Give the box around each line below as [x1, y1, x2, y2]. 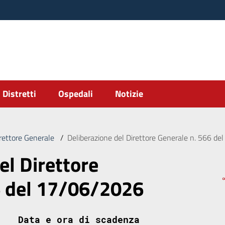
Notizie [115, 87, 143, 100]
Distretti [3, 87, 36, 100]
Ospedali [58, 87, 93, 100]
